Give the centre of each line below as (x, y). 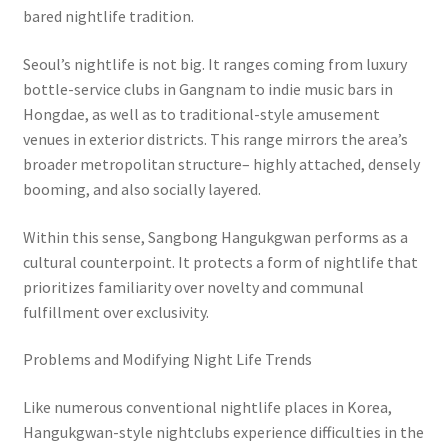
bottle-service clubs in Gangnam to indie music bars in (207, 88)
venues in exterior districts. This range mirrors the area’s (215, 138)
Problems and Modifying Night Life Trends (167, 359)
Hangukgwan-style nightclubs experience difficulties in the (223, 431)
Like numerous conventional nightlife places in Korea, (207, 406)
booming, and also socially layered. (141, 188)
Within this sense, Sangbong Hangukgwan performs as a (215, 236)
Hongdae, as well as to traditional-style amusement (201, 113)
